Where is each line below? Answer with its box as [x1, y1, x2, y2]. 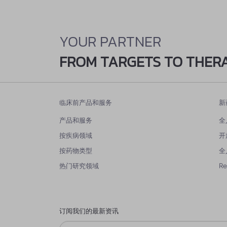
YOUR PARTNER [59, 30, 161, 52]
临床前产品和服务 [59, 98, 112, 107]
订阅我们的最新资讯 [59, 206, 119, 216]
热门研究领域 [59, 162, 99, 170]
